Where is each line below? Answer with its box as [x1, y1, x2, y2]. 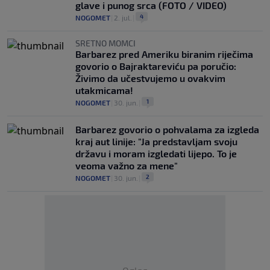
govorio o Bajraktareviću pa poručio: [75, 60, 236, 72]
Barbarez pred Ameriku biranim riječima [75, 48, 253, 60]
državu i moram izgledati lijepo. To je [75, 148, 237, 159]
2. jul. [114, 13, 132, 22]
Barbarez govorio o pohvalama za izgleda [75, 124, 259, 135]
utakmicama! [75, 84, 133, 96]
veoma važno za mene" [75, 160, 178, 171]
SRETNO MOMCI [75, 38, 136, 48]
